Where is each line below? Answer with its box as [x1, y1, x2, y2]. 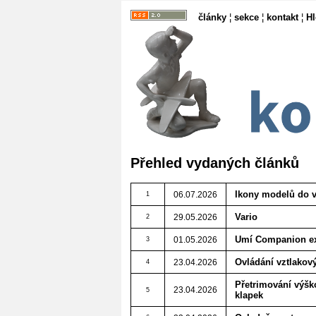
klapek [235, 289, 263, 300]
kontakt [267, 12, 298, 23]
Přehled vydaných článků [130, 154, 299, 171]
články [198, 12, 226, 23]
